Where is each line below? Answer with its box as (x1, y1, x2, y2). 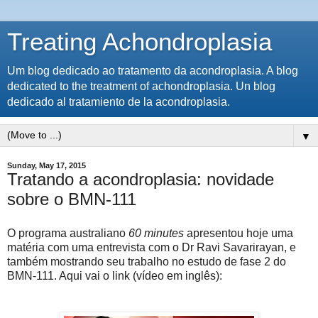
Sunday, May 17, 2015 (7, 161, 86, 170)
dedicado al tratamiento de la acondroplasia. (7, 96, 230, 108)
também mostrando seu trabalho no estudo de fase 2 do (7, 255, 286, 268)
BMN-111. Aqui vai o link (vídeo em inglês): (7, 269, 222, 282)
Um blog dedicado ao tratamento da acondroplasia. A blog (7, 65, 298, 77)
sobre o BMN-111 (7, 190, 136, 209)
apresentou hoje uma (184, 226, 293, 239)
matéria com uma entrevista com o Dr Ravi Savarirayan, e (7, 241, 296, 253)
